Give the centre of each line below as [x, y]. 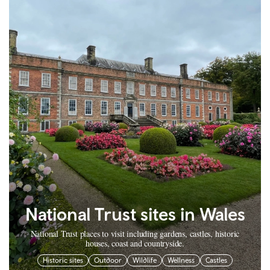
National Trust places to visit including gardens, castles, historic [135, 233]
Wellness [181, 260]
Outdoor [108, 260]
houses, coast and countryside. [135, 243]
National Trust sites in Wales [135, 213]
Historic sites [63, 260]
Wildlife [145, 260]
